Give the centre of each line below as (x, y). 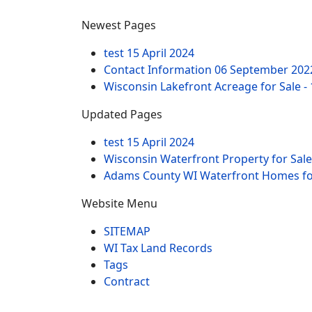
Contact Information (159, 69)
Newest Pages (119, 25)
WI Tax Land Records (158, 248)
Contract (127, 281)
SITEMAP (127, 231)
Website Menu (119, 203)
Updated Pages (122, 114)
